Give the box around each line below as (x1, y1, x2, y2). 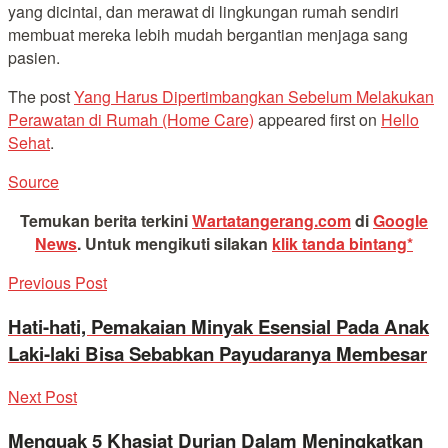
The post (8, 84, 74, 108)
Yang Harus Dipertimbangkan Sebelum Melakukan (74, 84, 434, 108)
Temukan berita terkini (20, 208, 192, 232)
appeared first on (254, 107, 381, 131)
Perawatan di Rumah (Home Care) (8, 107, 254, 131)
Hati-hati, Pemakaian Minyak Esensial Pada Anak (8, 312, 429, 340)
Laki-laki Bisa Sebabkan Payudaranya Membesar (8, 339, 427, 367)
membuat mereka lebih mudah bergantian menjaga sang (8, 22, 408, 46)
